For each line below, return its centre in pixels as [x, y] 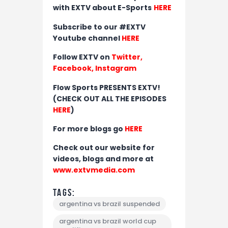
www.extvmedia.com [94, 170]
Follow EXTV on [82, 57]
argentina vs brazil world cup [108, 221]
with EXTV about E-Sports [102, 8]
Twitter [126, 57]
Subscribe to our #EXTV [99, 27]
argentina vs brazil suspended [109, 204]
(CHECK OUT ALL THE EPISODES [110, 98]
